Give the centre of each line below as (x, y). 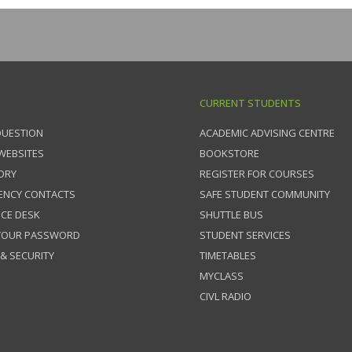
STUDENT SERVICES (245, 235)
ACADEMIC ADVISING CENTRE (267, 133)
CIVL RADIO (225, 296)
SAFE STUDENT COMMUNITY (265, 194)
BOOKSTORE (229, 153)
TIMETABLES (228, 255)
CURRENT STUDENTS (250, 103)
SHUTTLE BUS (231, 214)
